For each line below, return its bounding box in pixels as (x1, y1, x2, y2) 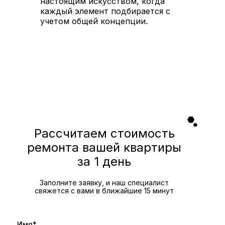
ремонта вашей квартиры (27, 140, 181, 155)
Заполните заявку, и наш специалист (40, 178, 169, 187)
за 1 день (77, 154, 131, 169)
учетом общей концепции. (40, 16, 148, 26)
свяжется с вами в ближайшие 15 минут (35, 186, 174, 195)
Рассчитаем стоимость (34, 126, 175, 141)
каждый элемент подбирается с (40, 6, 170, 16)
